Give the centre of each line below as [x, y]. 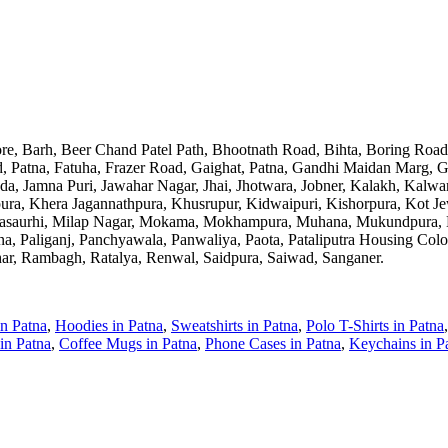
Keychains [382, 343]
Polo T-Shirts [347, 325]
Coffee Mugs [100, 343]
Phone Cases [245, 343]
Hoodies [81, 325]
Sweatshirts [207, 325]
